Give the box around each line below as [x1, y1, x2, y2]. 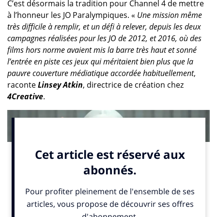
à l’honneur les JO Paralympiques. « [7, 10, 137, 21]
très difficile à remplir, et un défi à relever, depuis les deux [7, 21, 201, 32]
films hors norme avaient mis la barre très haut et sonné [7, 45, 197, 56]
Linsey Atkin [37, 79, 83, 91]
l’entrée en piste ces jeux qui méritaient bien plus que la [7, 56, 193, 67]
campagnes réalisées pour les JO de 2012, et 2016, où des [7, 33, 201, 44]
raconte [7, 79, 38, 91]
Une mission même [137, 10, 202, 21]
